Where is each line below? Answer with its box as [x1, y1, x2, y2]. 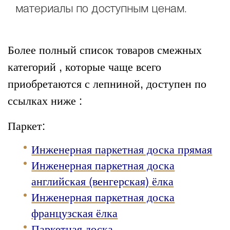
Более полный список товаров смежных [8, 41, 202, 57]
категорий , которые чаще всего [8, 58, 161, 74]
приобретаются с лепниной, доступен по [8, 75, 206, 91]
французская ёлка [31, 204, 118, 221]
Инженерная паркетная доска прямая [31, 141, 213, 157]
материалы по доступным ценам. [15, 4, 187, 14]
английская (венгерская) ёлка [31, 172, 174, 189]
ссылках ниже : [8, 92, 82, 108]
